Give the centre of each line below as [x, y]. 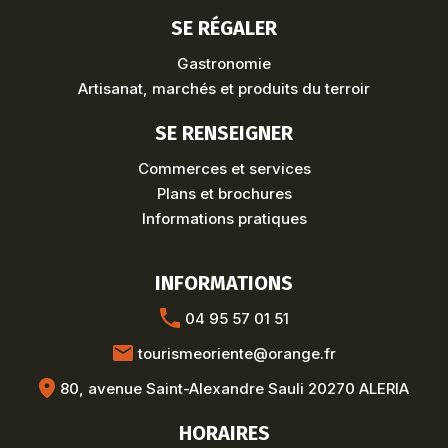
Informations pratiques [224, 218]
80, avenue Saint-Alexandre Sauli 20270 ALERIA [234, 388]
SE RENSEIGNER [224, 132]
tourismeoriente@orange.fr [236, 353]
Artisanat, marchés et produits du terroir [224, 88]
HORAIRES [224, 432]
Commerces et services [224, 168]
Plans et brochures [224, 193]
